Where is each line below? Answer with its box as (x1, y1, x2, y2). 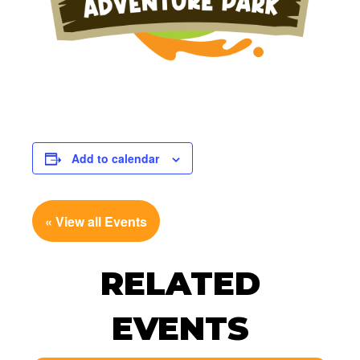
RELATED (100, 264, 260, 304)
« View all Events (45, 211, 147, 231)
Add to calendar (72, 150, 159, 166)
